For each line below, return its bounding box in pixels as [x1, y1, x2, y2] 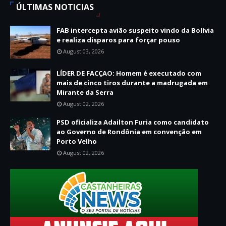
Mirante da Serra [56, 87, 114, 97]
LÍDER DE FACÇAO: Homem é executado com [56, 68, 201, 78]
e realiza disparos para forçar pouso [56, 35, 180, 44]
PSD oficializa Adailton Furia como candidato [56, 117, 209, 127]
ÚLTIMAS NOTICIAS [16, 1, 94, 13]
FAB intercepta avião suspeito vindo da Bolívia [56, 25, 214, 35]
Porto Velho [56, 136, 97, 146]
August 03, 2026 [63, 47, 104, 55]
